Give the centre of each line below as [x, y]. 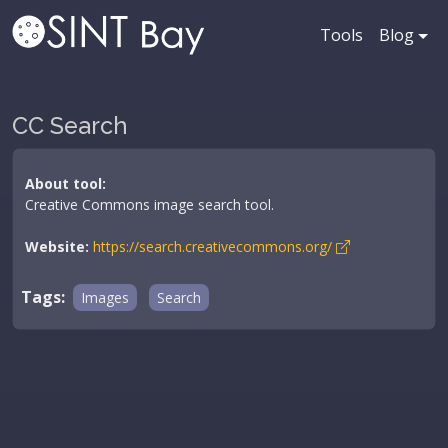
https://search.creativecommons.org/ [214, 246]
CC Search [70, 125]
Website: [57, 246]
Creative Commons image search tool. [149, 204]
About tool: [65, 183]
